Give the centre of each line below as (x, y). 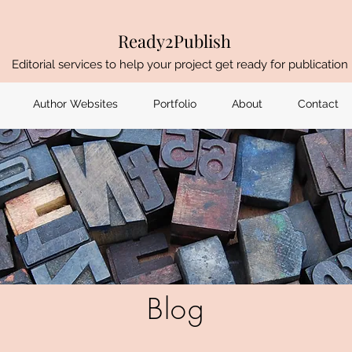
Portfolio (174, 104)
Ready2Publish (175, 41)
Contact (318, 104)
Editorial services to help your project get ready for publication (180, 64)
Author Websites (75, 104)
